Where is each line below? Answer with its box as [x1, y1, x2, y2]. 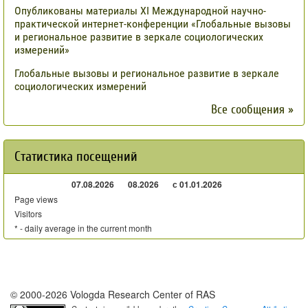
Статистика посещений [14, 148, 137, 165]
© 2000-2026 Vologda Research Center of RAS [10, 287, 215, 302]
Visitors [14, 208, 42, 220]
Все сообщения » [211, 102, 294, 118]
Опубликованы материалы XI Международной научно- [14, 4, 266, 18]
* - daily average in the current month [14, 222, 152, 234]
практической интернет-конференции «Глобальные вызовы [14, 17, 291, 31]
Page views [14, 193, 58, 206]
